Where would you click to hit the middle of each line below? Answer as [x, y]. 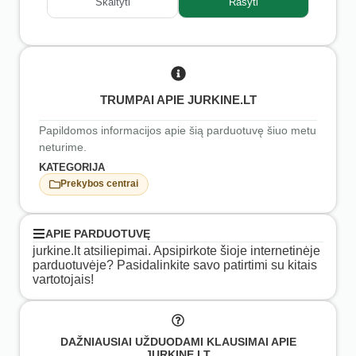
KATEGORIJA [72, 167]
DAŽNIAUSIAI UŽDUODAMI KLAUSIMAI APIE [178, 342]
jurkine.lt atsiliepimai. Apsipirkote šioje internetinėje [176, 250]
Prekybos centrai [99, 184]
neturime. [63, 147]
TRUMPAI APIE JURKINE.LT [178, 99]
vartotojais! [63, 279]
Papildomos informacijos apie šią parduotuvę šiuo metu [178, 130]
